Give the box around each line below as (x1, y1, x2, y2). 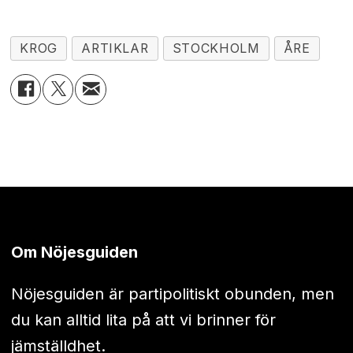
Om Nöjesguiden (10, 243, 138, 262)
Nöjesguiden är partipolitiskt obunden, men (10, 284, 334, 304)
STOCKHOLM (172, 40, 260, 56)
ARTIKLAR (81, 40, 149, 56)
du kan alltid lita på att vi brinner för (10, 310, 276, 330)
